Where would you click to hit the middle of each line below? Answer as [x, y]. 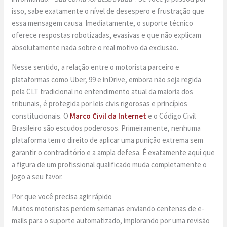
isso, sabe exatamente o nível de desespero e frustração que [108, 11]
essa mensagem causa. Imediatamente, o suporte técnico [103, 23]
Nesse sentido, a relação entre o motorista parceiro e [96, 67]
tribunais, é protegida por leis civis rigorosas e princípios [100, 104]
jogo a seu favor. [37, 177]
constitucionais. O [41, 116]
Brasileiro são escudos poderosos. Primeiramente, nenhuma [106, 128]
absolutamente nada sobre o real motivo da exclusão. [95, 48]
